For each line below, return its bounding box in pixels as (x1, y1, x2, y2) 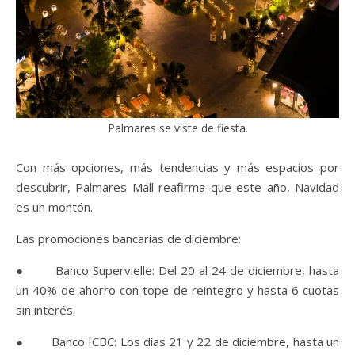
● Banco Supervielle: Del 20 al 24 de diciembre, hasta (16, 262, 339, 279)
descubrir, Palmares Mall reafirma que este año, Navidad (16, 179, 339, 196)
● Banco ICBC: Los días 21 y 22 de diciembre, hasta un (16, 334, 339, 350)
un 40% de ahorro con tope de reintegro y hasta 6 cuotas (16, 282, 339, 299)
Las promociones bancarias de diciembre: (16, 231, 241, 247)
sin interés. (16, 302, 75, 319)
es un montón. (16, 199, 93, 216)
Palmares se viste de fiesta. (107, 120, 248, 136)
